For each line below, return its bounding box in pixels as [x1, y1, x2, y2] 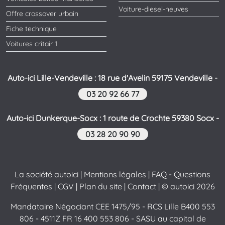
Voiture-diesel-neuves [119, 5, 188, 14]
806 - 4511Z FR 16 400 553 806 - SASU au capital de [19, 213, 206, 224]
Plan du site [79, 181, 122, 192]
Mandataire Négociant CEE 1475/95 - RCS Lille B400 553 [10, 201, 215, 212]
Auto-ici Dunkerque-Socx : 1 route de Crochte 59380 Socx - [6, 113, 219, 124]
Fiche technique [6, 24, 57, 34]
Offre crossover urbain [6, 9, 78, 19]
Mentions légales [84, 169, 146, 180]
